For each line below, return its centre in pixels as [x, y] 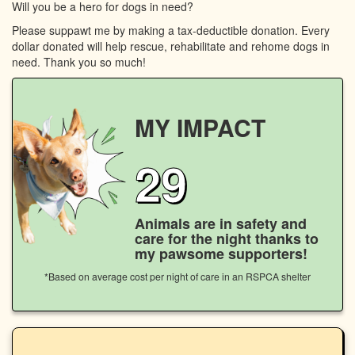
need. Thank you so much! [79, 61]
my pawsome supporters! [221, 253]
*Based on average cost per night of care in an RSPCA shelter [177, 276]
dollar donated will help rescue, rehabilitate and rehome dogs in [171, 46]
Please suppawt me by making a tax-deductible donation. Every [171, 30]
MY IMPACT [200, 127]
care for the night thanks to [226, 238]
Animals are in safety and [220, 223]
